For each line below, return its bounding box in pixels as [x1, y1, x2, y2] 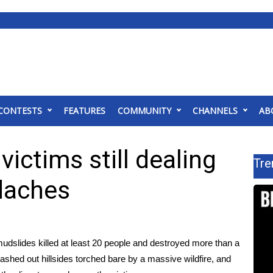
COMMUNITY [118, 105, 171, 116]
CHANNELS [193, 105, 238, 116]
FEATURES [63, 105, 105, 116]
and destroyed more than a [130, 238, 239, 248]
